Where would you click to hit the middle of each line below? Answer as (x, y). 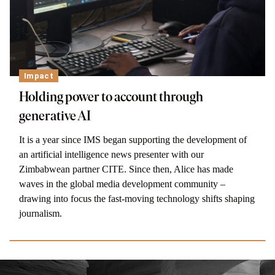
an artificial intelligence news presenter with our (111, 155)
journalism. (41, 214)
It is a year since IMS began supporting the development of (133, 140)
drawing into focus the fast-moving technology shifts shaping (137, 199)
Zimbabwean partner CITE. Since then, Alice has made (126, 169)
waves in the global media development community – (122, 184)
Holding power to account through (111, 97)
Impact (39, 76)
